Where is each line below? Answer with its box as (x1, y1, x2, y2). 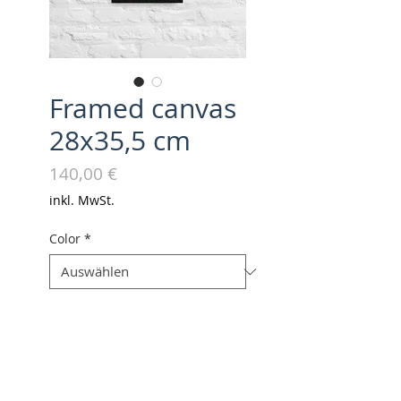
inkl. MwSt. (49, 192, 115, 209)
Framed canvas (49, 90, 236, 126)
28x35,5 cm (49, 123, 191, 158)
